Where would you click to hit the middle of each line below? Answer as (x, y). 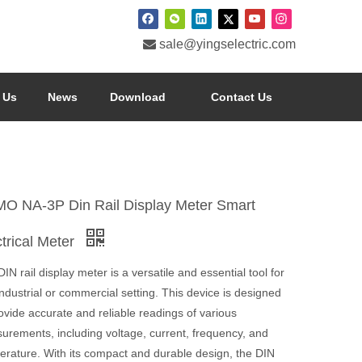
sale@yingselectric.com (227, 44)
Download (138, 97)
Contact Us (241, 97)
